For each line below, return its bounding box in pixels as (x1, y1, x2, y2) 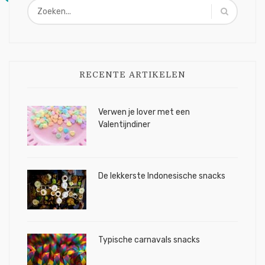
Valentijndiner (98, 119, 150, 130)
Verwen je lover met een (98, 107, 190, 117)
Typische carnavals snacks (98, 235, 200, 245)
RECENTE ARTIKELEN (79, 70, 186, 79)
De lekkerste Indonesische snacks (98, 171, 225, 181)
